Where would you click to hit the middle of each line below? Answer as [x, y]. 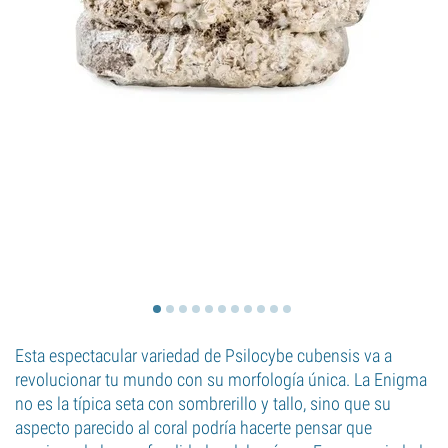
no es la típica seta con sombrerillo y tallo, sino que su [203, 403]
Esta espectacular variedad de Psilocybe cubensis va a [203, 355]
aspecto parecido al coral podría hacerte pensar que [193, 427]
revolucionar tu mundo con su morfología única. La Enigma [221, 379]
